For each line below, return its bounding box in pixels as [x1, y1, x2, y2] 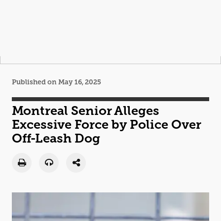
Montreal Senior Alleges [12, 104, 159, 117]
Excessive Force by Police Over [12, 117, 201, 131]
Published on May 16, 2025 [12, 78, 101, 86]
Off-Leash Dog [12, 131, 100, 145]
